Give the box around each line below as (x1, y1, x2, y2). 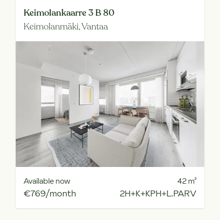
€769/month (24, 187, 76, 199)
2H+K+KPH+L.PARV (120, 187, 196, 199)
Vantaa (82, 21, 108, 32)
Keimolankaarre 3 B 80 (24, 7, 114, 19)
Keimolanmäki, (24, 21, 82, 32)
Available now (24, 175, 70, 186)
